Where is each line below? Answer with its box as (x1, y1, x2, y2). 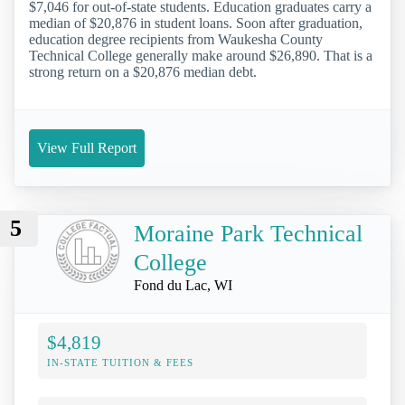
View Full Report (37, 140, 137, 156)
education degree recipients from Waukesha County (29, 32, 323, 48)
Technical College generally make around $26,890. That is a (29, 48, 372, 64)
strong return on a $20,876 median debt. (29, 64, 257, 80)
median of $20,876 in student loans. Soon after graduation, (29, 15, 363, 32)
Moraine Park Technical (134, 221, 363, 248)
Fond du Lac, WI (134, 278, 232, 294)
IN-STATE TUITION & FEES (47, 357, 193, 369)
